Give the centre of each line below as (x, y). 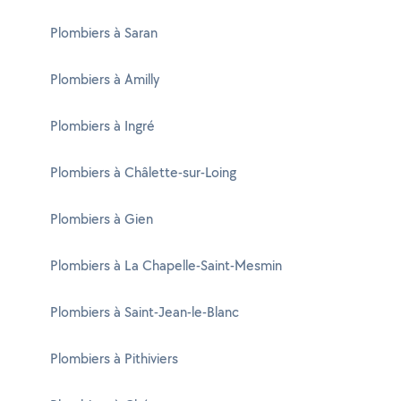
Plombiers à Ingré (102, 126)
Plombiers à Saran (104, 33)
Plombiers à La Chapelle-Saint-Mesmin (166, 265)
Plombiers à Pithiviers (114, 358)
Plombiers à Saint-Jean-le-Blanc (145, 312)
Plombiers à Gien (102, 219)
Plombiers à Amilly (105, 79)
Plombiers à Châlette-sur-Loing (143, 172)
